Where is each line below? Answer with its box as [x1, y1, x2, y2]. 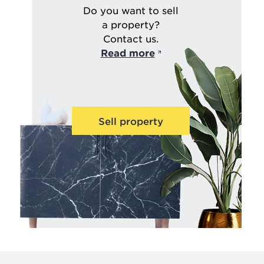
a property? [101, 18, 160, 30]
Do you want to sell [82, 4, 179, 16]
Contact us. [103, 32, 159, 44]
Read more [100, 47, 155, 58]
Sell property [98, 115, 163, 127]
